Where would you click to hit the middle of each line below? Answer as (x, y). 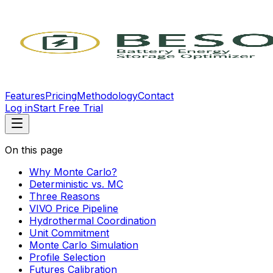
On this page (34, 150)
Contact (156, 96)
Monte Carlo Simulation (84, 245)
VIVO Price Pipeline (74, 208)
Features (25, 96)
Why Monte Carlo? (73, 172)
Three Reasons (65, 196)
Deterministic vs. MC (76, 184)
